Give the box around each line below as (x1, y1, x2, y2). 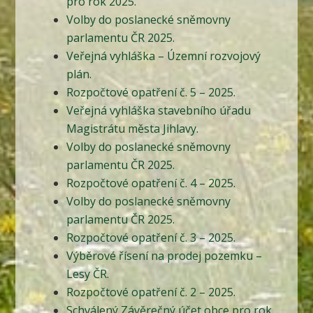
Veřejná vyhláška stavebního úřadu (66, 103, 251, 119)
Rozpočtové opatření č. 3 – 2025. (66, 230, 235, 246)
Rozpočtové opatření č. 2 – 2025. (66, 284, 235, 300)
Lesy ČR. (66, 266, 109, 282)
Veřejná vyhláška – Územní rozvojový (66, 48, 261, 64)
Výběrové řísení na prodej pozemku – (66, 248, 262, 264)
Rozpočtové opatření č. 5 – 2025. (66, 85, 235, 101)
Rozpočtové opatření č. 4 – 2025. (66, 175, 235, 191)
